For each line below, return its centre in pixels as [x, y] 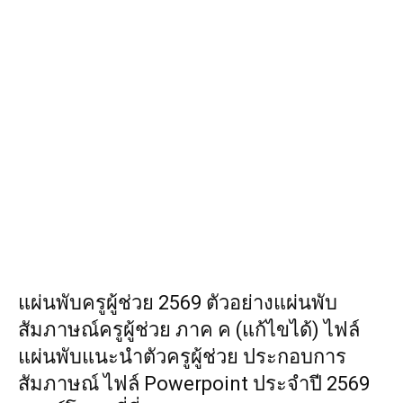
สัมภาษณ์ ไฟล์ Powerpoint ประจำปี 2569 [194, 383]
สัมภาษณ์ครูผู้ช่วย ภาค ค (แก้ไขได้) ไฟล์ [189, 329]
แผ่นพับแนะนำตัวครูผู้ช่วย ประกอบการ [182, 356]
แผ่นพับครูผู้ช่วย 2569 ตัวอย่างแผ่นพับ [178, 302]
